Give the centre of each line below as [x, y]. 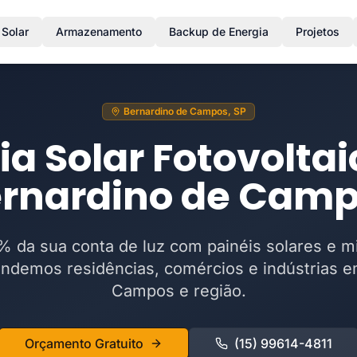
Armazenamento [98, 31]
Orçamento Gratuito [84, 343]
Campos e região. [178, 291]
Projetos [317, 31]
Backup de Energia [218, 31]
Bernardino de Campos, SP [185, 111]
